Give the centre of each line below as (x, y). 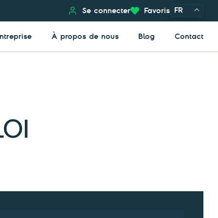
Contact (189, 36)
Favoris (157, 10)
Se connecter (106, 10)
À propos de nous (85, 36)
